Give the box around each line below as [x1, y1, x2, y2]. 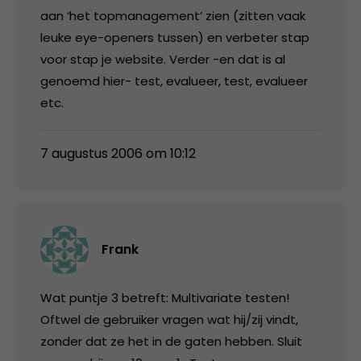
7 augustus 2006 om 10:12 [40, 143, 196, 163]
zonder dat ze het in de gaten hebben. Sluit [40, 332, 302, 350]
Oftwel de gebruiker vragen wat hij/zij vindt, [40, 310, 298, 328]
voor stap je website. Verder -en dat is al [40, 50, 285, 68]
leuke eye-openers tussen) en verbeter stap [40, 28, 309, 46]
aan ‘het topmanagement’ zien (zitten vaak [40, 6, 305, 24]
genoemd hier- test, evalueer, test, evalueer [40, 72, 308, 89]
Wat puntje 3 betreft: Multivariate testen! [40, 288, 289, 306]
